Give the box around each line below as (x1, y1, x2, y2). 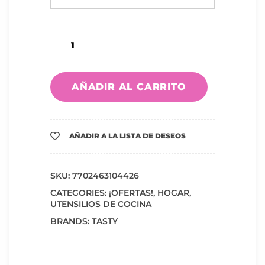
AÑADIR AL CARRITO (72, 80, 186, 92)
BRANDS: (50, 215, 92, 227)
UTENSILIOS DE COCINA (50, 198, 151, 209)
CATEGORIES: (50, 187, 109, 198)
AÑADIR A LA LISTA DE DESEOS (69, 131, 186, 140)
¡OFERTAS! (109, 187, 153, 198)
